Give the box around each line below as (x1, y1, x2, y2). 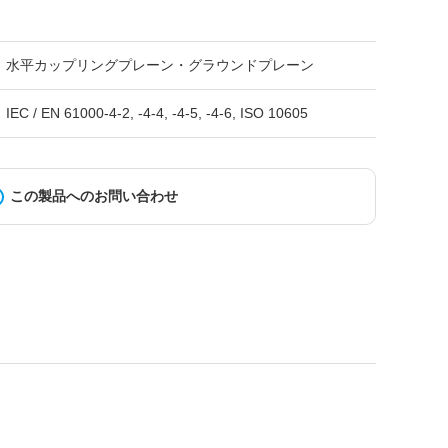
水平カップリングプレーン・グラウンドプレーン (5, 57, 314, 73)
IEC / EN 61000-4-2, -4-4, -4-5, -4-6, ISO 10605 (5, 105, 308, 121)
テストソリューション (127, 238, 297, 257)
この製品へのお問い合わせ (10, 188, 179, 204)
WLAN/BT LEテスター (127, 120, 298, 139)
